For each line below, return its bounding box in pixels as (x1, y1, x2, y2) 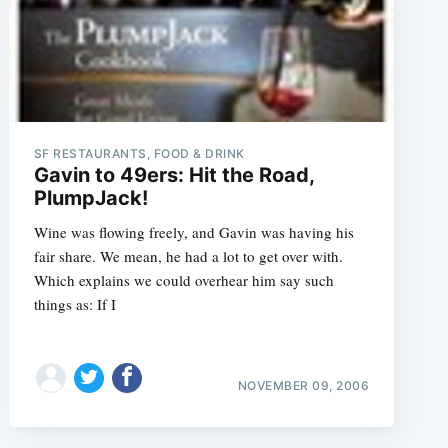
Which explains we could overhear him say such (33, 269, 334, 290)
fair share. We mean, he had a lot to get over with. (33, 245, 343, 266)
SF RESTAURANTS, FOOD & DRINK (33, 145, 245, 161)
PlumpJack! (33, 185, 148, 210)
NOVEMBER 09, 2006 (237, 378, 370, 393)
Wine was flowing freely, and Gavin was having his (33, 221, 354, 242)
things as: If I (33, 293, 116, 314)
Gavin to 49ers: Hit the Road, (33, 162, 314, 187)
